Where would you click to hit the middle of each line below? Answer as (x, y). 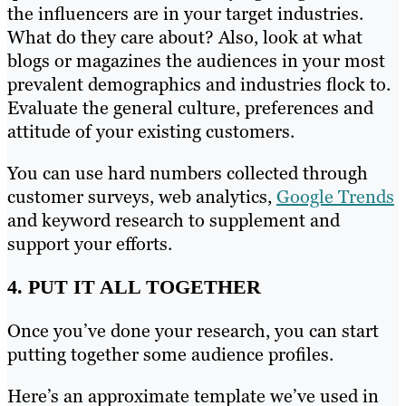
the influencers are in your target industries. (185, 14)
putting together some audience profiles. (170, 355)
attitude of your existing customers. (151, 132)
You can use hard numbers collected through (188, 174)
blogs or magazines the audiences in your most (196, 61)
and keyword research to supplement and (174, 221)
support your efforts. (90, 244)
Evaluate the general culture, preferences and (190, 108)
